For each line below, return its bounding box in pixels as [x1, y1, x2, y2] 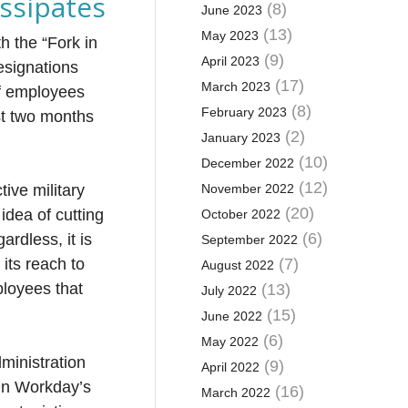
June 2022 [200, 309, 262, 323]
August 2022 [200, 258, 274, 272]
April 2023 [200, 54, 260, 68]
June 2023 [200, 3, 262, 17]
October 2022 [200, 207, 280, 221]
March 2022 [200, 385, 270, 400]
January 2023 [200, 130, 280, 145]
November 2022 [200, 181, 294, 196]
